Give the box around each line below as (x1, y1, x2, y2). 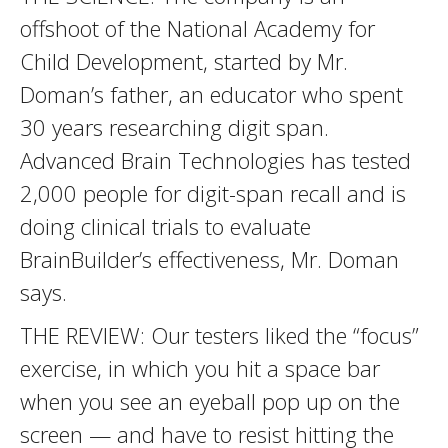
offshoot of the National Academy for (20, 13, 375, 43)
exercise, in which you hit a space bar (20, 353, 380, 383)
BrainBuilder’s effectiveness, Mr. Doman (20, 244, 399, 274)
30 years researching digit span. (20, 112, 329, 142)
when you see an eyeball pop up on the (20, 386, 400, 416)
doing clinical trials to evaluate (20, 211, 311, 241)
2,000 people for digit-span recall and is (20, 178, 406, 208)
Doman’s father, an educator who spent (20, 79, 403, 109)
